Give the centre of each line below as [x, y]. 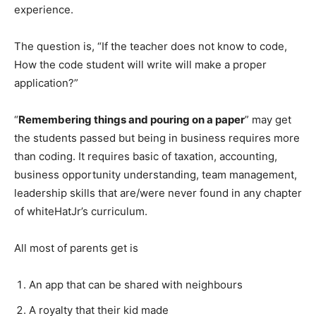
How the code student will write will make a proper [140, 65]
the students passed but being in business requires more [157, 138]
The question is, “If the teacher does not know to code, [151, 47]
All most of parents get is [76, 248]
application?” [46, 83]
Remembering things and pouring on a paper [132, 120]
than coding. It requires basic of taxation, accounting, [146, 157]
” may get [268, 120]
